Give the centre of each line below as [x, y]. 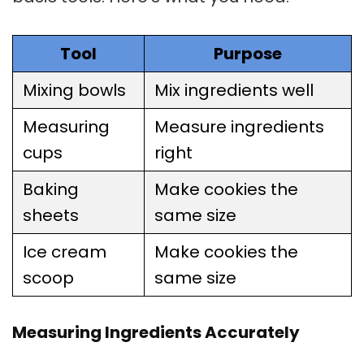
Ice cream [65, 252]
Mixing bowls [74, 91]
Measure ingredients [239, 127]
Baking [51, 190]
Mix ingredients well [234, 91]
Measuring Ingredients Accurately [156, 333]
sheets [51, 216]
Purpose [248, 54]
